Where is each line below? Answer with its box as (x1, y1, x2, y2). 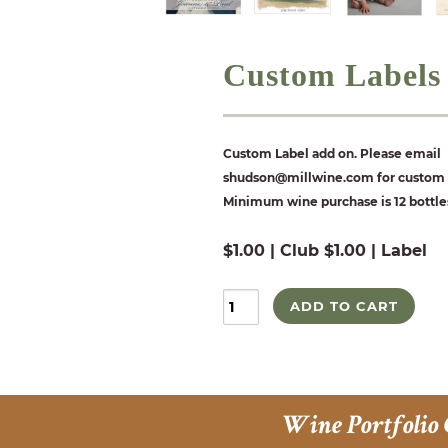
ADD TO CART (290, 298, 398, 314)
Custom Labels (223, 57, 441, 93)
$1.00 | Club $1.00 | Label (223, 241, 427, 260)
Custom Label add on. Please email (223, 146, 441, 161)
